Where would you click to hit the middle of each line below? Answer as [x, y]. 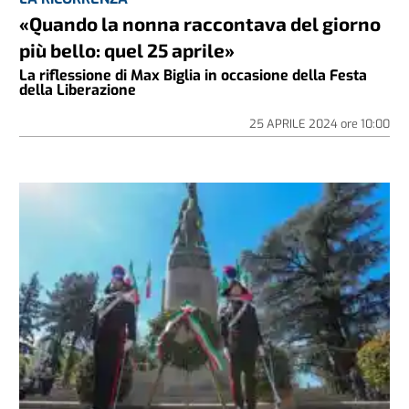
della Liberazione [78, 90]
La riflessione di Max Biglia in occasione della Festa [194, 76]
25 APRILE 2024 [294, 124]
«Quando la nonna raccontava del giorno [200, 24]
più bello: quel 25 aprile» [127, 50]
